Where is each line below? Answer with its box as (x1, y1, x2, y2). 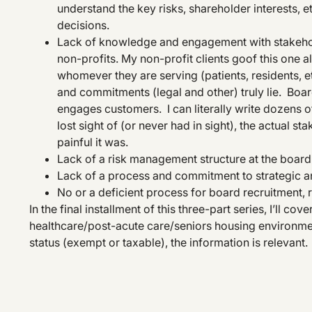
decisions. (57, 17, 109, 32)
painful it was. (57, 134, 128, 149)
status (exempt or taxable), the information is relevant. (29, 235, 308, 249)
